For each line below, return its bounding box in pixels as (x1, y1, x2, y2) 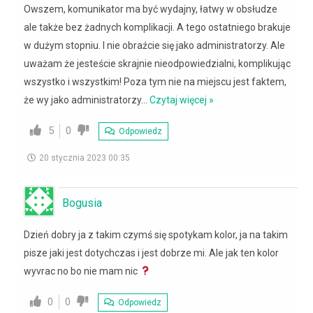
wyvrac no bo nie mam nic (24, 265, 140, 277)
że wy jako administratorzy (24, 94, 141, 105)
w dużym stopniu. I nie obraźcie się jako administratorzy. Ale (24, 39, 285, 51)
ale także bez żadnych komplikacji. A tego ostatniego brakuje (24, 21, 291, 33)
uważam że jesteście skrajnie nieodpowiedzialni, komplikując (24, 57, 291, 69)
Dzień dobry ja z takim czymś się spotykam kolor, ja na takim (24, 228, 288, 240)
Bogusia (62, 196, 102, 210)
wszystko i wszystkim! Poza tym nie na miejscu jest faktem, (24, 75, 286, 87)
